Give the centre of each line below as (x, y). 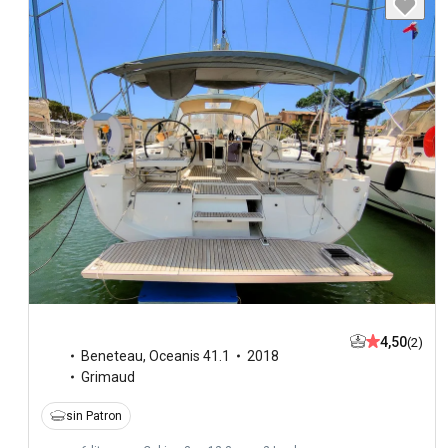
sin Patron (94, 415)
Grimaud (108, 376)
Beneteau (112, 355)
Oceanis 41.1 (189, 355)
